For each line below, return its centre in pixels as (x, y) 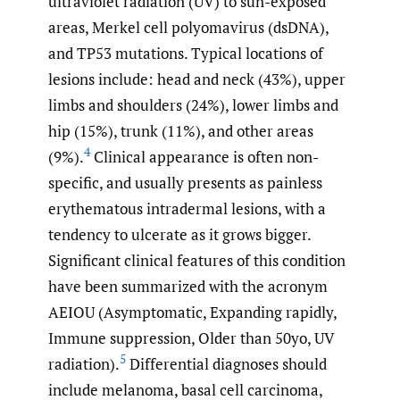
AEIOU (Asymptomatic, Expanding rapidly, (192, 312)
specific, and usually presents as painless (185, 183)
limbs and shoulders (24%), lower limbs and (193, 105)
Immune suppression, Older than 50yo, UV (192, 338)
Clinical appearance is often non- (204, 157)
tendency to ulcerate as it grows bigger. (179, 235)
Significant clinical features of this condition (197, 261)
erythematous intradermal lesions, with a (187, 209)
